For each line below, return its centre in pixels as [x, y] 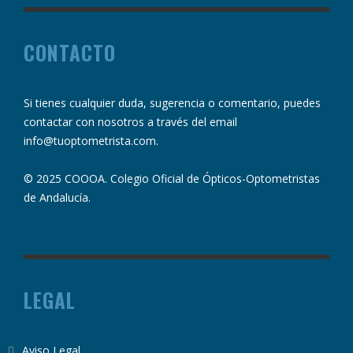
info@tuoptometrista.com [90, 140]
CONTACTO [70, 52]
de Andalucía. [57, 197]
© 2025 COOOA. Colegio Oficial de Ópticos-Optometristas [172, 178]
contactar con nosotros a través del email [130, 121]
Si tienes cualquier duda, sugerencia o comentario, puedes [172, 102]
